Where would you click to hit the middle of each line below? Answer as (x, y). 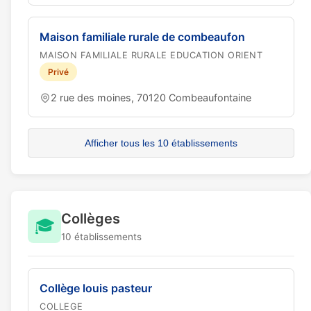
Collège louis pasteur (96, 288)
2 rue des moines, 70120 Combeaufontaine (151, 98)
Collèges (91, 219)
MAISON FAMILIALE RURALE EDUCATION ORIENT (151, 55)
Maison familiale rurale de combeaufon (142, 37)
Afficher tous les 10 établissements (161, 143)
